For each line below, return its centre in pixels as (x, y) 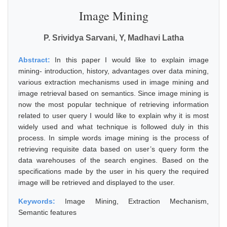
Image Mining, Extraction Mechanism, (137, 201)
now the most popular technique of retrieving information (113, 104)
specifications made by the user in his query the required (113, 171)
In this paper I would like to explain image (132, 60)
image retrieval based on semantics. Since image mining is (113, 93)
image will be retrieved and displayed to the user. (97, 182)
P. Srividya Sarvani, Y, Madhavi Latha (113, 38)
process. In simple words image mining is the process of (113, 138)
